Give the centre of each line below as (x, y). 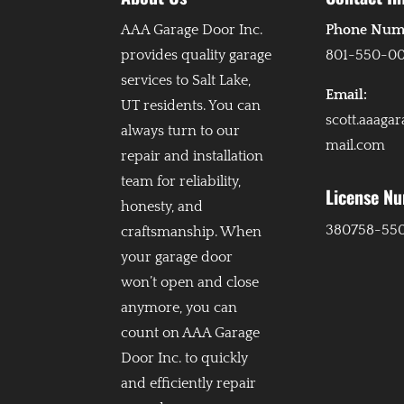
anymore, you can (179, 308)
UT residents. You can (191, 106)
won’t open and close (190, 283)
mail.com (356, 146)
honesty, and (162, 207)
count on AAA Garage (191, 333)
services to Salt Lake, (186, 81)
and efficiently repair (189, 384)
